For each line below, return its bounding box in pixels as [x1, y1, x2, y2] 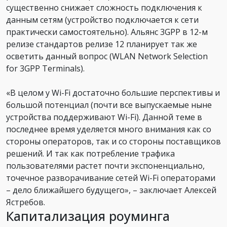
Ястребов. [6, 196, 45, 208]
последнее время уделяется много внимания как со [6, 123, 211, 135]
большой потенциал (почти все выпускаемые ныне [6, 99, 212, 110]
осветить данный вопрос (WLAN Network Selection [6, 50, 208, 62]
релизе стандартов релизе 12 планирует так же [6, 38, 197, 50]
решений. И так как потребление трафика [6, 147, 175, 159]
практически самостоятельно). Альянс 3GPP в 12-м [6, 26, 208, 37]
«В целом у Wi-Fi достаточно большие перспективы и [6, 87, 220, 98]
